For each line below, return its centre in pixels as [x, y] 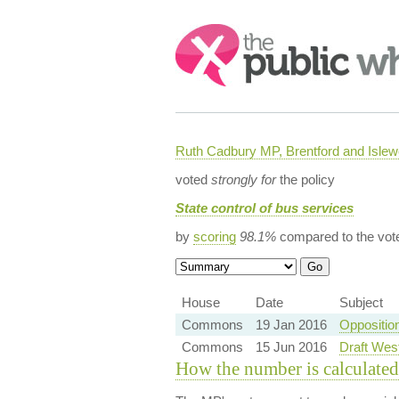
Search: [199, 33]
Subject [361, 302]
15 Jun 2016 [291, 347]
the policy [305, 179]
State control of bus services [264, 208]
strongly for [243, 179]
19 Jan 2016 [291, 325]
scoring [214, 236]
